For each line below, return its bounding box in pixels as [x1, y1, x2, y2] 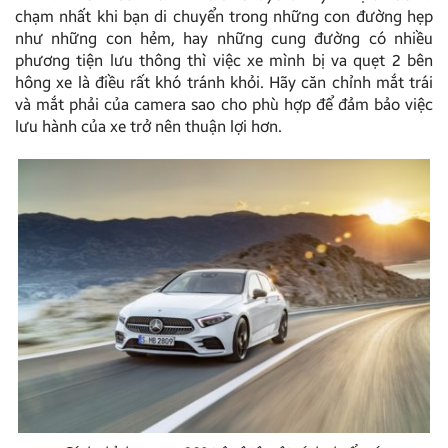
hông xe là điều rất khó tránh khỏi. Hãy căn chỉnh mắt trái [15, 72, 433, 92]
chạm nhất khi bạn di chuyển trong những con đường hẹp [15, 6, 433, 26]
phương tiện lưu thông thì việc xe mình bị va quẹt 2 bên [15, 50, 433, 70]
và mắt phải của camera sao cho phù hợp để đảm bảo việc [15, 94, 433, 114]
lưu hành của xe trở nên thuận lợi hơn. [15, 116, 282, 136]
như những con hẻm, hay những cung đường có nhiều [15, 28, 433, 48]
